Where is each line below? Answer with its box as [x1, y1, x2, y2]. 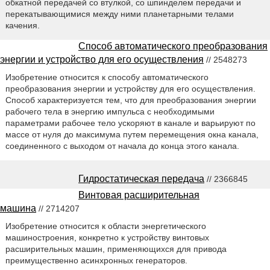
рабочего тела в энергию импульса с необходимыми [5, 106, 215, 116]
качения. [5, 20, 40, 30]
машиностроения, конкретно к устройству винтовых [5, 232, 209, 242]
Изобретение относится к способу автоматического [5, 72, 209, 82]
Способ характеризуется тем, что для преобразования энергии [5, 95, 256, 105]
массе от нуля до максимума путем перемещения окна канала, [5, 129, 259, 139]
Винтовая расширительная [78, 189, 199, 200]
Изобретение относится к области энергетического [5, 221, 206, 231]
